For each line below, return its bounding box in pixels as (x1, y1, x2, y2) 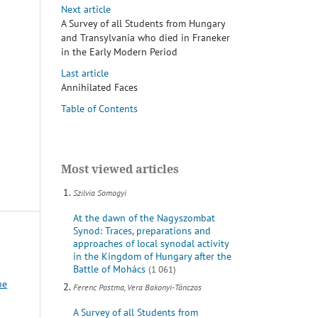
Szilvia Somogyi (72, 187, 126, 199)
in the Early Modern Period (61, 45, 177, 59)
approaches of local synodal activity (72, 237, 229, 251)
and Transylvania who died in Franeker (61, 31, 230, 45)
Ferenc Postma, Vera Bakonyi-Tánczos (72, 282, 202, 293)
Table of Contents (61, 102, 138, 116)
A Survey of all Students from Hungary (61, 17, 225, 31)
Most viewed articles (61, 161, 179, 177)
